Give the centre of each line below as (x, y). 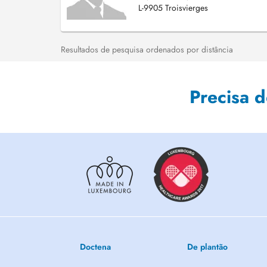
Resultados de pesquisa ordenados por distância (147, 49)
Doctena (96, 247)
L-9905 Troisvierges (173, 8)
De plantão (207, 247)
